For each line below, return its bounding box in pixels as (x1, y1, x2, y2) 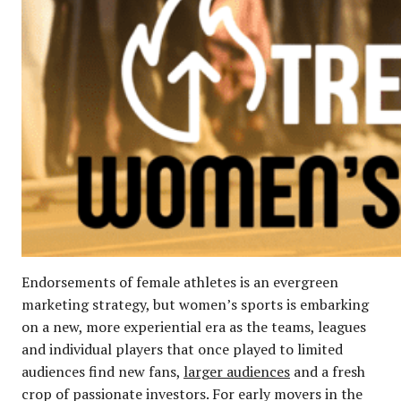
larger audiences (183, 361, 290, 381)
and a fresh (290, 361, 365, 381)
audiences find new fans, (21, 361, 183, 381)
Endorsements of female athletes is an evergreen (21, 271, 338, 292)
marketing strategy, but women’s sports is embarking (21, 294, 369, 314)
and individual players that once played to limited (21, 338, 343, 359)
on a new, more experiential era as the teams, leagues (21, 316, 366, 337)
